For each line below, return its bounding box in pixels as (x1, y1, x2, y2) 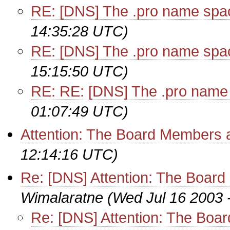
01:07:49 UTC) (31, 103, 128, 120)
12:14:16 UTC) (21, 146, 118, 163)
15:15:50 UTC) (31, 63, 128, 80)
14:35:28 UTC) (31, 23, 128, 40)
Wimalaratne (21, 189, 103, 206)
